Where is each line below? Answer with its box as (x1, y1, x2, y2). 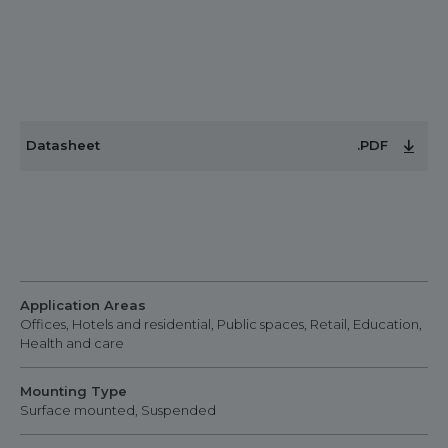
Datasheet (26, 137, 100, 153)
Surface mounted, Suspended (20, 402, 216, 418)
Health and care (20, 335, 124, 351)
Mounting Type (20, 383, 127, 399)
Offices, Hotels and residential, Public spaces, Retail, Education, (20, 316, 422, 332)
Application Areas (20, 297, 146, 313)
